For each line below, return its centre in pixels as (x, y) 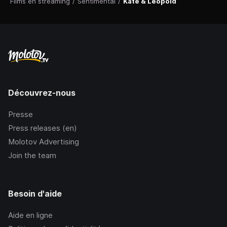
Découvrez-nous (42, 93)
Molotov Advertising (44, 142)
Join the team (32, 156)
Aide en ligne (30, 215)
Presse (21, 115)
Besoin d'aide (35, 194)
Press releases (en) (43, 128)
